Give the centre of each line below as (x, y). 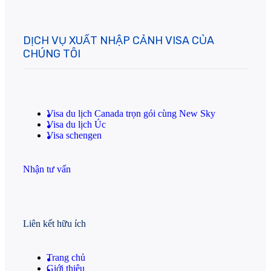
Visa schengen (74, 135)
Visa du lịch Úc (76, 125)
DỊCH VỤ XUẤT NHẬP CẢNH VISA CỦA (119, 41)
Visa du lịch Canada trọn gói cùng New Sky (131, 114)
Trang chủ (66, 257)
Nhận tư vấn (47, 169)
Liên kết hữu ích (54, 223)
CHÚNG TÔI (52, 54)
